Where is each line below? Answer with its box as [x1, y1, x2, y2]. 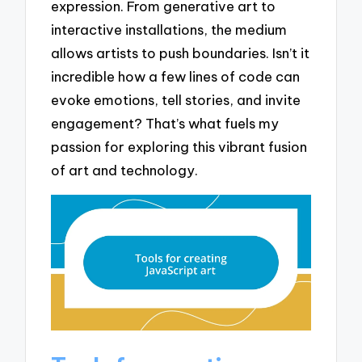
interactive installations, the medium [51, 20, 288, 38]
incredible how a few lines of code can [51, 67, 301, 85]
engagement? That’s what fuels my [51, 114, 280, 132]
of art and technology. [51, 161, 199, 179]
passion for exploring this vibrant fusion [51, 137, 308, 155]
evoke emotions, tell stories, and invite [51, 90, 301, 108]
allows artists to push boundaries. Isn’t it [51, 44, 310, 61]
